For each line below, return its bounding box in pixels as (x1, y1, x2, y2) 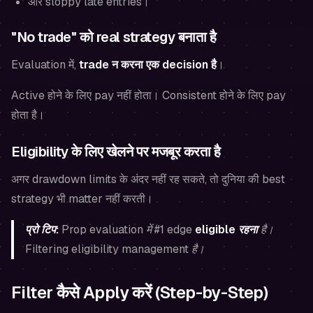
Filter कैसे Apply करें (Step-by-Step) (11, 282, 268, 304)
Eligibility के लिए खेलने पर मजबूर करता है (11, 143, 220, 161)
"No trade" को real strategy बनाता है (11, 28, 216, 47)
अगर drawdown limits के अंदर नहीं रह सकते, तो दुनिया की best (11, 172, 285, 187)
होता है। (11, 108, 45, 123)
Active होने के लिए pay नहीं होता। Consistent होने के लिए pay (11, 88, 286, 103)
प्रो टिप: (25, 222, 59, 238)
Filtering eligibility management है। (25, 242, 205, 257)
